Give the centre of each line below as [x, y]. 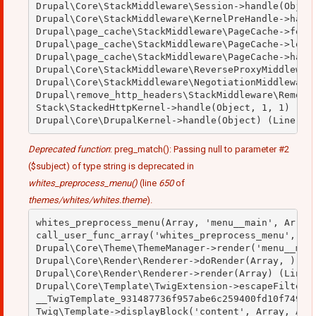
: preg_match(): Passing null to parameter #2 [200, 150]
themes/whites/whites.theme [87, 200]
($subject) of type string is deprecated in [111, 166]
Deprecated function [69, 150]
